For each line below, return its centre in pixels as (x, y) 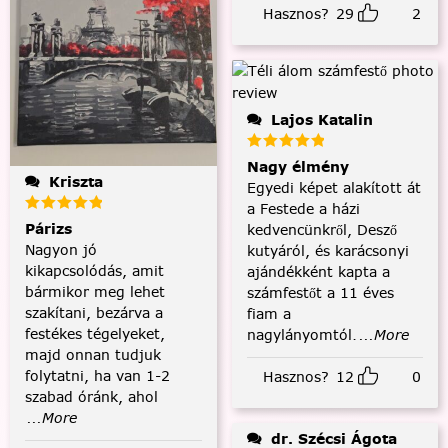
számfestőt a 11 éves (320, 292)
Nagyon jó (61, 249)
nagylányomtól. (301, 334)
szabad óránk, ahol (91, 396)
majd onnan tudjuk (93, 354)
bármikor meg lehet (95, 291)
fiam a (268, 313)
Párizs (48, 228)
